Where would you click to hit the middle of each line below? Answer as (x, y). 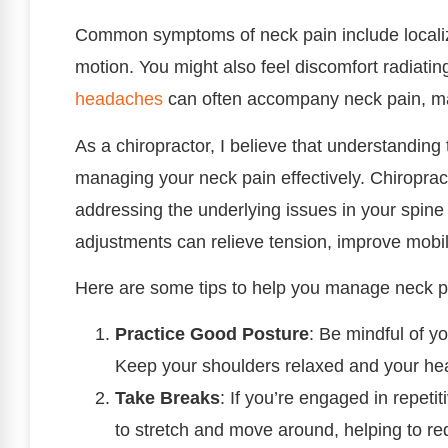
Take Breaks (167, 398)
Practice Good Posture (212, 334)
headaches (119, 99)
